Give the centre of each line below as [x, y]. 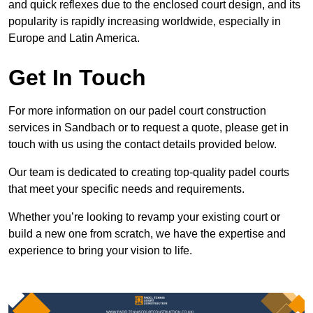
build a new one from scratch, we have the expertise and [147, 234]
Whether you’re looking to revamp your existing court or [144, 217]
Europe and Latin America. [74, 38]
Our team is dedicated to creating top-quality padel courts [149, 173]
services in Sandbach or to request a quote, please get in [148, 128]
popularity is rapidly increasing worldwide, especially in [145, 22]
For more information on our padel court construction [137, 111]
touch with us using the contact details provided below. [143, 145]
